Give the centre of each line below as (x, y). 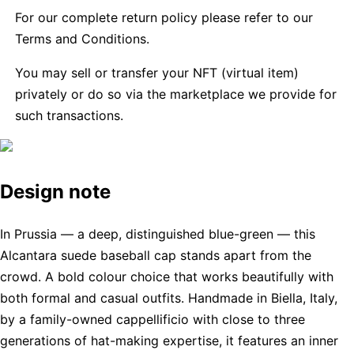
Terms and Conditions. (83, 38)
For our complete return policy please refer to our (164, 17)
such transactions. (70, 115)
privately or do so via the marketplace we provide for (176, 94)
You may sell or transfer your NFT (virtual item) (157, 72)
